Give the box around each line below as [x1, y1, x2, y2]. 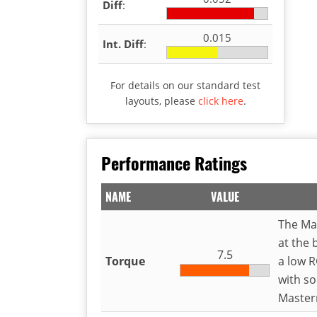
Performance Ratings [101, 149, 247, 175]
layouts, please [125, 93, 198, 108]
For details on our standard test [110, 78, 260, 92]
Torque [105, 253, 145, 269]
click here [197, 93, 243, 108]
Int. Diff [103, 36, 144, 51]
